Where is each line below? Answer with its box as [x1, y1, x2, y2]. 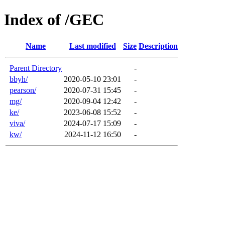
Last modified [69, 41, 116, 50]
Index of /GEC [4, 11, 104, 29]
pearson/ [10, 85, 36, 94]
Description [139, 41, 178, 50]
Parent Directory [10, 63, 62, 72]
